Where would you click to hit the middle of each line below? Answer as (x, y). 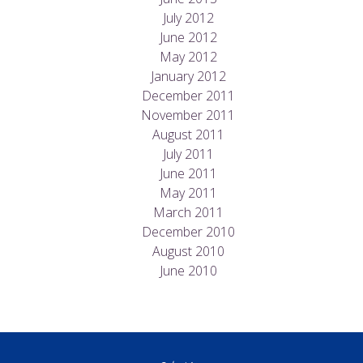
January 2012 (188, 77)
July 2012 (188, 18)
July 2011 (188, 154)
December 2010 (188, 232)
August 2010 (188, 252)
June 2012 (188, 38)
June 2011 (188, 174)
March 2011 (188, 213)
